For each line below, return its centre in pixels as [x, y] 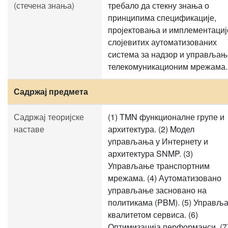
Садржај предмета [51, 91]
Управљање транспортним [159, 166]
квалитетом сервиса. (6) [153, 215]
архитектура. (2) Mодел [151, 129]
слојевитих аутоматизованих [162, 42]
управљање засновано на [157, 190]
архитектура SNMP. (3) [150, 153]
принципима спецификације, [162, 18]
